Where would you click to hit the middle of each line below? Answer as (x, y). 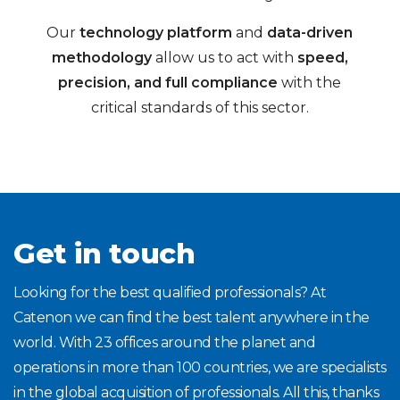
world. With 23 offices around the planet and (164, 342)
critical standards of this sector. (200, 107)
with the (310, 82)
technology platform (156, 32)
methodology (101, 57)
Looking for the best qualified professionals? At (170, 292)
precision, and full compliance (168, 82)
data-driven (310, 32)
